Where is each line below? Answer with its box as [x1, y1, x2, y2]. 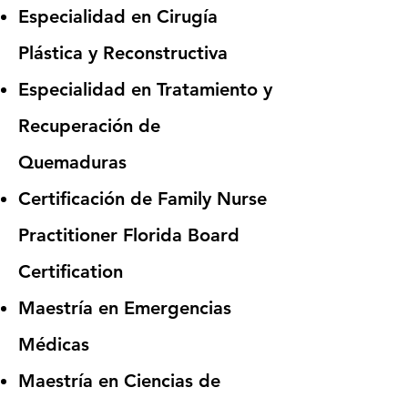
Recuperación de [18, 115, 160, 137]
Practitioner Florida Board [18, 224, 240, 246]
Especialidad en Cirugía [18, 5, 218, 27]
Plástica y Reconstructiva [18, 42, 228, 64]
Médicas [18, 333, 89, 355]
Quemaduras [18, 151, 127, 173]
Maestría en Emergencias [18, 297, 231, 319]
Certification [18, 260, 123, 282]
